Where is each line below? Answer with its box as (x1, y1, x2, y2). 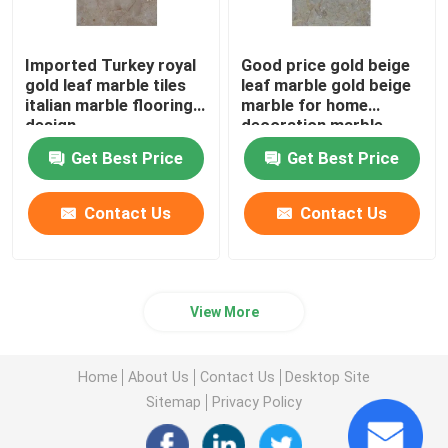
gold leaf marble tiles (25, 75, 187, 96)
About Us (128, 368, 190, 385)
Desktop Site (285, 368, 371, 385)
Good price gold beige (241, 55, 411, 76)
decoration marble (241, 115, 384, 136)
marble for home (241, 95, 369, 116)
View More (189, 304, 259, 321)
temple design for (241, 135, 378, 156)
